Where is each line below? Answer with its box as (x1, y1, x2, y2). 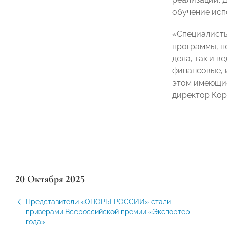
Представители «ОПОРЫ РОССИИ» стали (26, 198, 171, 206)
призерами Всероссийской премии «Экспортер (26, 208, 190, 216)
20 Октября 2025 (15, 173, 85, 186)
